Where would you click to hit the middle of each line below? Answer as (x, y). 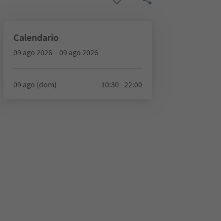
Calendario (36, 37)
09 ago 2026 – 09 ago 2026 (55, 52)
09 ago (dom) (35, 84)
